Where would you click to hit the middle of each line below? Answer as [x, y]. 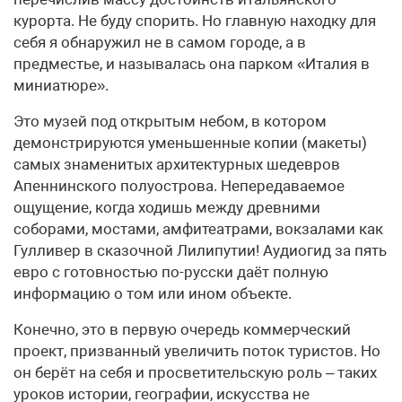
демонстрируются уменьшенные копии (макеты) [190, 142]
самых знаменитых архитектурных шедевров [177, 164]
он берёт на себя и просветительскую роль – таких [195, 372]
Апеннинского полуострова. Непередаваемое [179, 185]
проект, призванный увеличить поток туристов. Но [197, 350]
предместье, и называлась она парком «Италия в [192, 63]
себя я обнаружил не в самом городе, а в [160, 42]
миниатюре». [61, 85]
